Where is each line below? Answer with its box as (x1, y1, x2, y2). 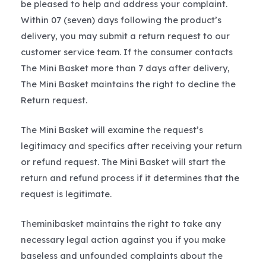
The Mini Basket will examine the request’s (21, 123, 203, 135)
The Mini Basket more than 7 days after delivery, (21, 62, 230, 74)
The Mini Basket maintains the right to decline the (21, 78, 236, 90)
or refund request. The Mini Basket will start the (21, 156, 226, 167)
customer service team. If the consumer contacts (21, 46, 233, 58)
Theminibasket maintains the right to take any (21, 218, 221, 230)
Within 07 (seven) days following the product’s (21, 14, 221, 26)
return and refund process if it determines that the (21, 172, 239, 183)
